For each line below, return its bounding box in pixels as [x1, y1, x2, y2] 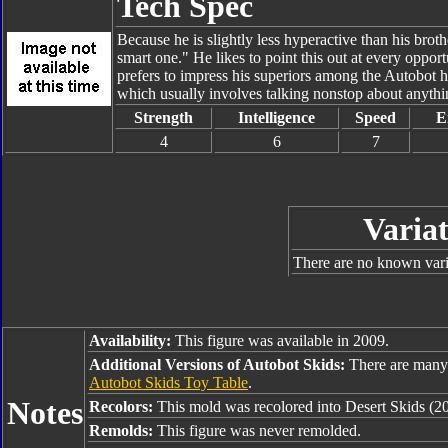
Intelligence [238, 109, 315, 126]
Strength [134, 109, 193, 126]
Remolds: [89, 422, 157, 439]
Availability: [89, 332, 171, 349]
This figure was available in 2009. [171, 332, 389, 349]
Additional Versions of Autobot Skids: [89, 356, 349, 373]
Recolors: [89, 398, 157, 415]
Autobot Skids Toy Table [89, 374, 248, 391]
